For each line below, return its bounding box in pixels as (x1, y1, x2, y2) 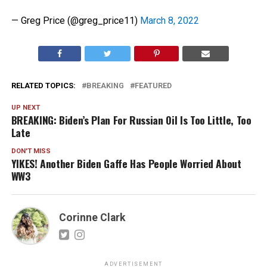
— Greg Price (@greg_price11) (11, 15, 140, 26)
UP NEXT (11, 104, 40, 111)
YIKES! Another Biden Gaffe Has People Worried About (11, 156, 241, 171)
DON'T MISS (11, 147, 51, 155)
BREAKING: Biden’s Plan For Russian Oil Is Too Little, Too (11, 112, 252, 128)
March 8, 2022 (139, 15, 199, 26)
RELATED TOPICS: (11, 81, 76, 90)
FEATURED (134, 81, 172, 90)
